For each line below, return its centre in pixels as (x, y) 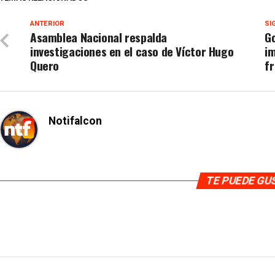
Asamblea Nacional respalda (99, 37)
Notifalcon (75, 121)
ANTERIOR (47, 24)
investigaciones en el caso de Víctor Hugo (132, 51)
